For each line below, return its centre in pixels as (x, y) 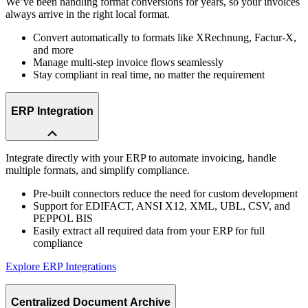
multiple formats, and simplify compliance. (98, 170)
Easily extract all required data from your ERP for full (149, 230)
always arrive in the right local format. (88, 14)
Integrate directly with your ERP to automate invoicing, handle (141, 157)
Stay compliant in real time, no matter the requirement (149, 75)
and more (53, 50)
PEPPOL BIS (63, 218)
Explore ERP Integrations (61, 266)
